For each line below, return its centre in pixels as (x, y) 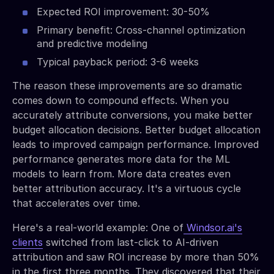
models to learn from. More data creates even (121, 173)
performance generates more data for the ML (121, 159)
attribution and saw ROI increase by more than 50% (136, 257)
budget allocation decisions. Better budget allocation (136, 129)
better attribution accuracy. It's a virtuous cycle (127, 188)
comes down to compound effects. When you (120, 100)
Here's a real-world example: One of (98, 227)
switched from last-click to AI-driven (131, 242)
